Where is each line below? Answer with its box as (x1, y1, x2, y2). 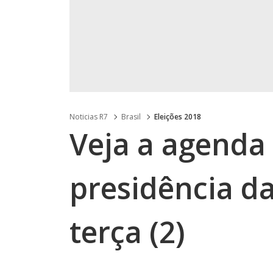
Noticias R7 (69, 112, 108, 122)
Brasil (121, 112, 141, 122)
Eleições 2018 (154, 112, 201, 122)
